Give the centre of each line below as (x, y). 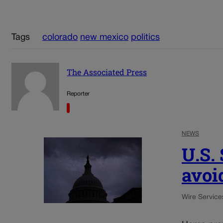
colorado (60, 37)
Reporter (78, 94)
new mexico (104, 37)
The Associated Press (107, 72)
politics (145, 37)
